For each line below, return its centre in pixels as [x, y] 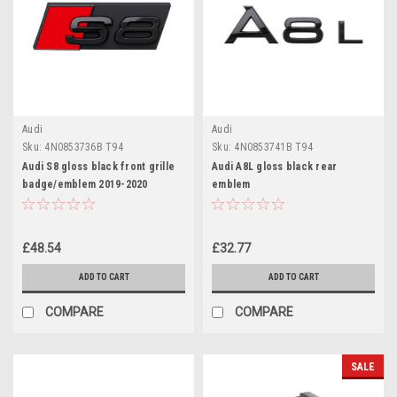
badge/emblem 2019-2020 [85, 184]
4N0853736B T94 [84, 147]
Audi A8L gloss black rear [275, 166]
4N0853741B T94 [273, 147]
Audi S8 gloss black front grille [98, 166]
